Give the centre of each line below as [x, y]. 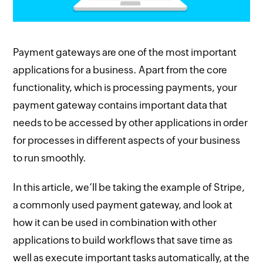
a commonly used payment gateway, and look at [123, 205]
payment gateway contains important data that [120, 105]
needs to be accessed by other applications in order [131, 122]
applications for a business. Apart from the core [120, 70]
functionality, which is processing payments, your [125, 87]
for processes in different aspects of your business [127, 140]
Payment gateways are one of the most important [125, 52]
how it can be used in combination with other [115, 222]
